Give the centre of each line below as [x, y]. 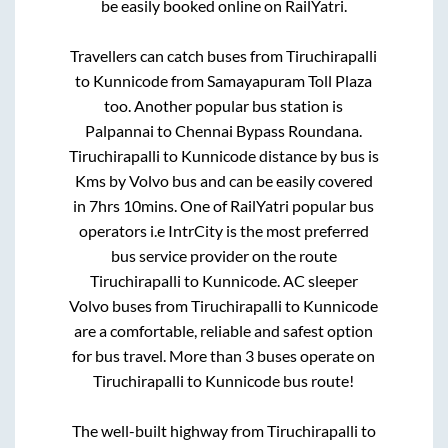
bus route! [317, 380]
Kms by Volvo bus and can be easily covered [223, 180]
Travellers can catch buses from [178, 55]
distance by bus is [317, 155]
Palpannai [120, 130]
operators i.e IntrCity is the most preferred [223, 230]
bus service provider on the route [223, 255]
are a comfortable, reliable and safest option [224, 330]
